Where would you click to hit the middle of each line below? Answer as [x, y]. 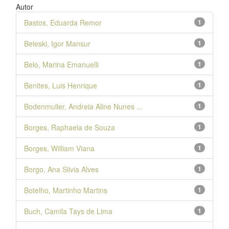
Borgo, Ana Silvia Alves [61, 169]
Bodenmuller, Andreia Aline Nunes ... [83, 106]
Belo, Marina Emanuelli [61, 64]
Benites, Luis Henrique [61, 85]
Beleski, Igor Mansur [57, 43]
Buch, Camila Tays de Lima [68, 211]
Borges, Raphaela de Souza [70, 127]
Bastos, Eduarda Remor [63, 22]
